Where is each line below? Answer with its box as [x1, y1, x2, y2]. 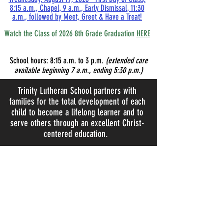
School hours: [9, 55, 48, 65]
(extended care [105, 55, 148, 65]
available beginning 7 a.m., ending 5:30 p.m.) [14, 65, 143, 75]
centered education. [44, 128, 108, 139]
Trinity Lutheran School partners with [18, 85, 137, 96]
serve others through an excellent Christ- [10, 117, 144, 129]
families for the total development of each [9, 96, 145, 107]
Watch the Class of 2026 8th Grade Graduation [4, 28, 137, 38]
